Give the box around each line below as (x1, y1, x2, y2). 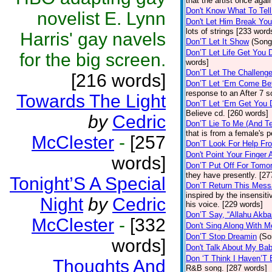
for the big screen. (19, 50, 166, 70)
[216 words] (71, 70, 166, 90)
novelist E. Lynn (37, 8, 166, 29)
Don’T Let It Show (186, 37, 249, 46)
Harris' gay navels (20, 29, 166, 49)
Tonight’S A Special (10, 174, 166, 194)
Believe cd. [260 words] (186, 109, 268, 118)
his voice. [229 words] (186, 200, 263, 209)
